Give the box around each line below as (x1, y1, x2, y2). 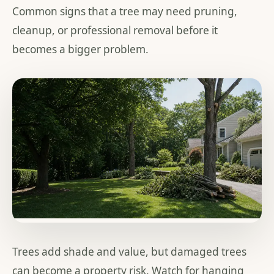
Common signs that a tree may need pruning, (12, 4, 237, 18)
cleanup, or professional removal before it (12, 23, 218, 37)
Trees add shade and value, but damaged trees (12, 245, 246, 259)
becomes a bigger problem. (12, 42, 149, 56)
